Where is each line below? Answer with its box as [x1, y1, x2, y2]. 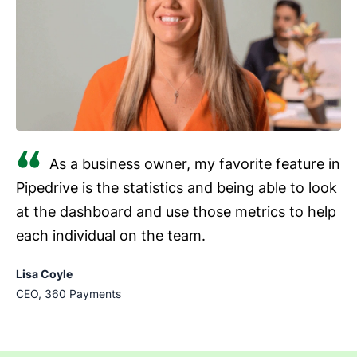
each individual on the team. [16, 226, 206, 244]
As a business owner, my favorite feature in [49, 155, 340, 172]
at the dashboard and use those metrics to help [16, 202, 336, 220]
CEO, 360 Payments [16, 286, 121, 300]
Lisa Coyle [16, 266, 73, 280]
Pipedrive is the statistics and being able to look [16, 178, 337, 196]
